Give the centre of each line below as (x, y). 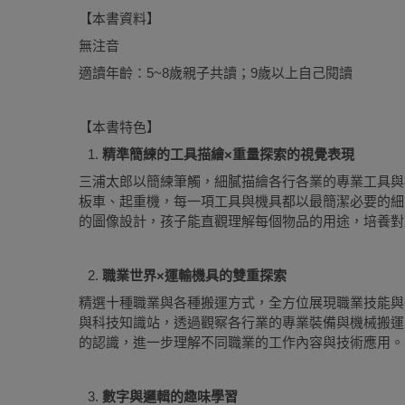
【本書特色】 (119, 127)
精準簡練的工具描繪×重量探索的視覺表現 (228, 154)
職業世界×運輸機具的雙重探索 (194, 275)
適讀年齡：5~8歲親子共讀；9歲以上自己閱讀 (216, 73)
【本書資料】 (119, 19)
